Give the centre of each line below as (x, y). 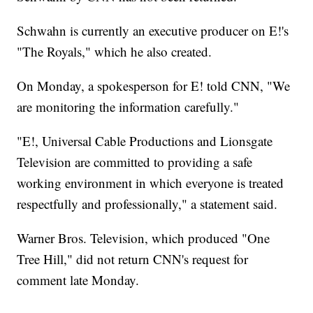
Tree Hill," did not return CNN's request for (133, 259)
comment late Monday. (78, 280)
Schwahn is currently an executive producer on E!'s (153, 31)
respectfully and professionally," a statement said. (147, 204)
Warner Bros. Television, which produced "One (144, 238)
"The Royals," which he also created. (115, 52)
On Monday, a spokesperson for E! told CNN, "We (154, 86)
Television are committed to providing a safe (135, 162)
